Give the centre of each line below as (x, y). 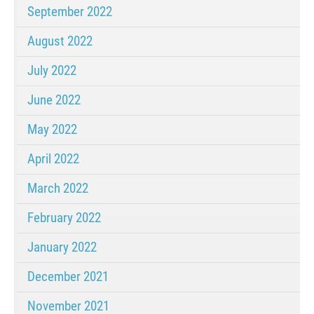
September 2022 (70, 12)
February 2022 (64, 218)
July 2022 (52, 71)
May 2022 (52, 130)
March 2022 (58, 189)
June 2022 (54, 100)
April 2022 (53, 159)
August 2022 (60, 41)
